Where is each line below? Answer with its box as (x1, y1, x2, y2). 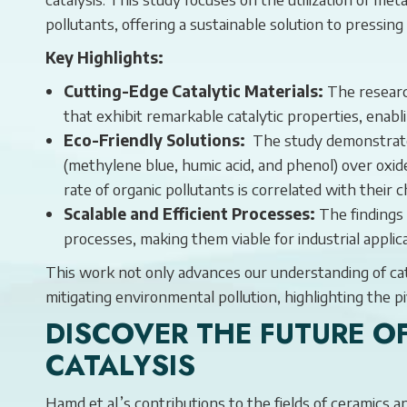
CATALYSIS (45, 344, 195, 386)
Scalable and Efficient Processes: (64, 203, 315, 223)
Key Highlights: (45, 46, 164, 67)
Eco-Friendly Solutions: (64, 129, 245, 150)
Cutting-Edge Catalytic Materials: (64, 80, 323, 101)
